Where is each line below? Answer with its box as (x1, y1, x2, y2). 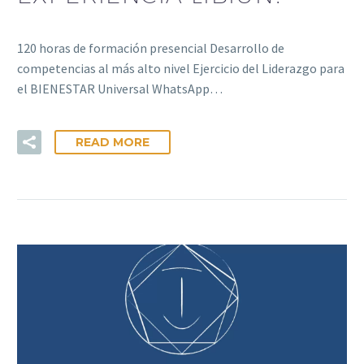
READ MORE (76, 134, 149, 149)
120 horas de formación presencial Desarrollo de (17, 40, 284, 57)
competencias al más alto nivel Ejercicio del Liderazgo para (17, 60, 344, 77)
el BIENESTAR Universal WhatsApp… (17, 80, 223, 97)
